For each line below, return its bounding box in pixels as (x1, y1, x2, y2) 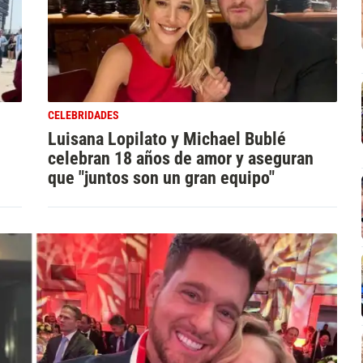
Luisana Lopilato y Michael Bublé (47, 128, 286, 150)
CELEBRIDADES (47, 109, 119, 123)
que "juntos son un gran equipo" (47, 167, 275, 189)
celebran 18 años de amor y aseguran (47, 147, 314, 169)
